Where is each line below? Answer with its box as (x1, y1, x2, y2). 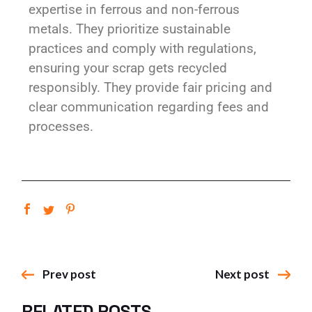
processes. (29, 118, 94, 135)
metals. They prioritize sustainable (29, 21, 231, 38)
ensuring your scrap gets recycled (29, 60, 228, 77)
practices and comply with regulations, (29, 40, 257, 57)
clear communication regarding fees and (29, 99, 270, 116)
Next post (214, 267, 270, 282)
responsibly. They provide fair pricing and (29, 79, 273, 96)
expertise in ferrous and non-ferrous (29, 1, 240, 18)
